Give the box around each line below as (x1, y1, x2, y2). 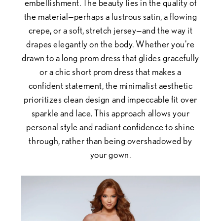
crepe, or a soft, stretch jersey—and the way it (28, 25, 193, 37)
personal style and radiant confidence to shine (26, 121, 195, 133)
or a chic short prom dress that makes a (39, 66, 182, 78)
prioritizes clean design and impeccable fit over (24, 94, 197, 106)
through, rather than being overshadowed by (29, 135, 192, 147)
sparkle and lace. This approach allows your (31, 108, 190, 119)
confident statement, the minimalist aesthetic (28, 80, 193, 92)
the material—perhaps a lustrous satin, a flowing (24, 11, 197, 23)
